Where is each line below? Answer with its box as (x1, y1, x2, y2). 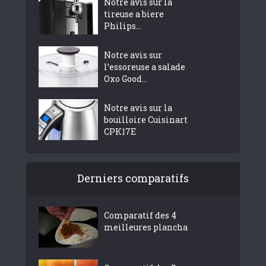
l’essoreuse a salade (104, 61, 185, 72)
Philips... (104, 20, 141, 31)
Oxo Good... (104, 72, 147, 84)
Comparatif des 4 (104, 209, 176, 221)
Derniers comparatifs (77, 170, 189, 185)
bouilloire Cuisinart (104, 113, 188, 125)
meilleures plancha (104, 221, 188, 233)
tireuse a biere (104, 8, 164, 20)
